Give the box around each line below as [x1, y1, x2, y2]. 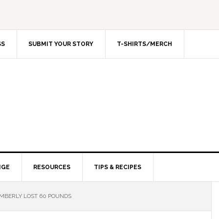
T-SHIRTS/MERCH [117, 41, 172, 47]
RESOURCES [33, 164, 70, 171]
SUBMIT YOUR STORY [28, 41, 93, 47]
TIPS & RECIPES [94, 164, 141, 171]
